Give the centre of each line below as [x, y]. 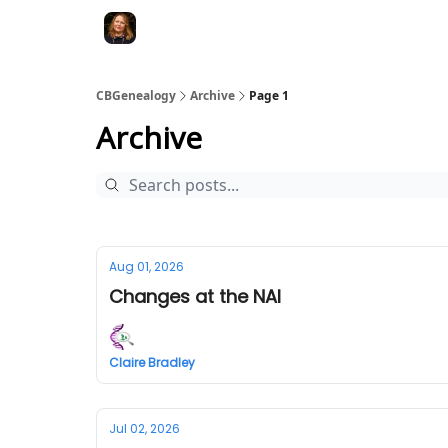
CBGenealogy [136, 95]
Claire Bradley [152, 362]
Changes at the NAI [195, 296]
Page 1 [269, 95]
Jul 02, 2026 [144, 428]
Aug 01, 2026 [146, 266]
